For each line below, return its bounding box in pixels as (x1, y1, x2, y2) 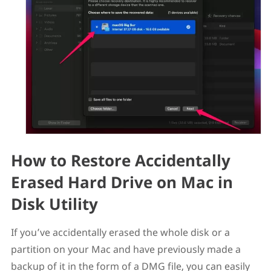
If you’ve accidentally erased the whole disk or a (10, 226, 230, 240)
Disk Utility (10, 193, 98, 215)
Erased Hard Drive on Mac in (10, 171, 233, 194)
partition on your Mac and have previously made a (10, 243, 241, 256)
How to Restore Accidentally (10, 149, 230, 172)
